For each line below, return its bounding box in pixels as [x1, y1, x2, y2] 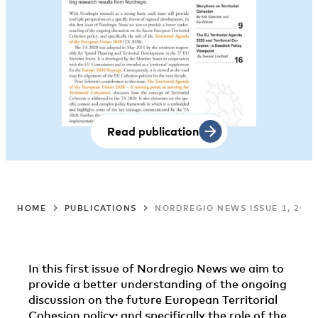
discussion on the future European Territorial [28, 292, 278, 307]
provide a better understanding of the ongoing [28, 277, 287, 291]
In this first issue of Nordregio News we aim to [28, 261, 284, 275]
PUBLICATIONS [64, 203, 137, 212]
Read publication [107, 124, 199, 138]
